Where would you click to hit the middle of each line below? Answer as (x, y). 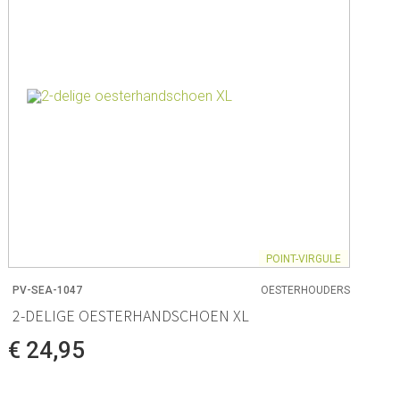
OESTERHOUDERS (305, 291)
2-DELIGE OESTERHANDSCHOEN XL (131, 316)
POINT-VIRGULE (303, 258)
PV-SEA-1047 (48, 291)
